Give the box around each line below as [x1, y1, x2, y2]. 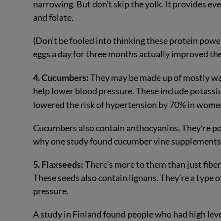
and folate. [33, 11, 74, 23]
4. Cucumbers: [33, 72, 91, 83]
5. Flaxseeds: [33, 159, 85, 170]
